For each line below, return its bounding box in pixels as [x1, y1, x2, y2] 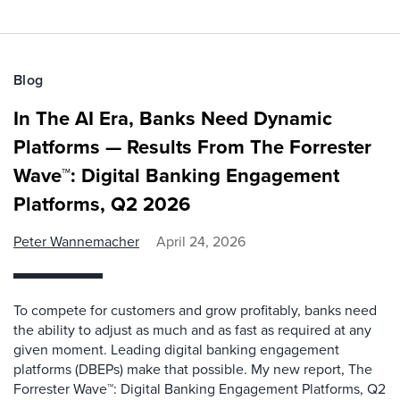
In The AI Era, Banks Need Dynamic [13, 104, 332, 133]
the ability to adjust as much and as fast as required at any [13, 320, 371, 340]
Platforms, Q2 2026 [13, 189, 190, 219]
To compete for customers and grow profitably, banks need [13, 300, 377, 321]
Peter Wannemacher [13, 231, 139, 252]
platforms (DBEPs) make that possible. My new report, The [13, 359, 372, 379]
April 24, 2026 [156, 231, 246, 252]
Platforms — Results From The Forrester [13, 132, 371, 162]
